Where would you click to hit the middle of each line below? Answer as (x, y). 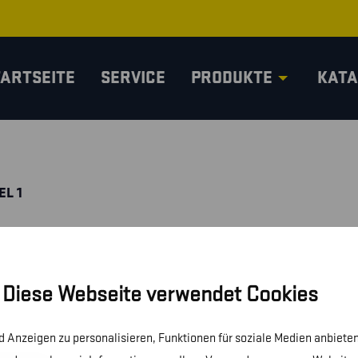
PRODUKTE (232, 78)
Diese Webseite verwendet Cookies (160, 294)
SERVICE (133, 78)
